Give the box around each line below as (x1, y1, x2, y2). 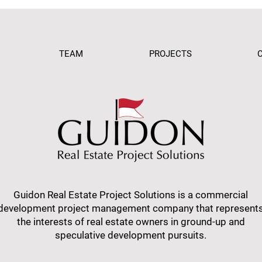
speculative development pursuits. (55, 229, 206, 241)
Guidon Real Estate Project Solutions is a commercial (13, 189, 248, 201)
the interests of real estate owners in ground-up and (16, 216, 245, 227)
